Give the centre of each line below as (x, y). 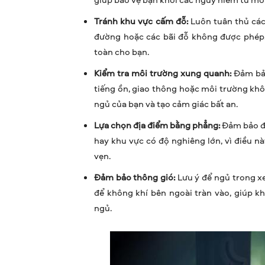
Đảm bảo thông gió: (135, 177)
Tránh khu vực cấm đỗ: (141, 21)
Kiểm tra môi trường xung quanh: (163, 73)
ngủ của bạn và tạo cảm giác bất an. (166, 104)
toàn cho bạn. (122, 52)
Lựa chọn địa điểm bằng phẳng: (157, 125)
